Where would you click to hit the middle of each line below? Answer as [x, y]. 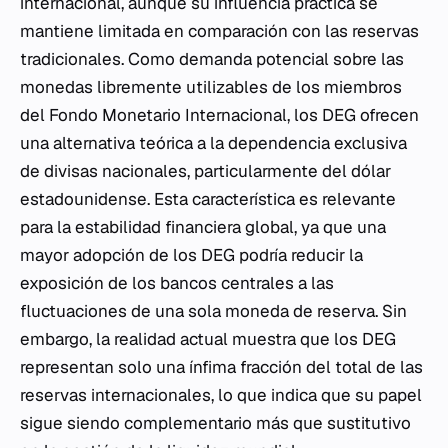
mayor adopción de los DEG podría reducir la [191, 255]
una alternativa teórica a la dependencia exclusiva [213, 143]
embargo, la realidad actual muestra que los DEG [208, 339]
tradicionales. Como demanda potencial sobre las [212, 59]
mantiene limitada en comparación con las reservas [219, 31]
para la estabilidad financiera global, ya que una [203, 227]
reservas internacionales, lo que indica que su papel [221, 395]
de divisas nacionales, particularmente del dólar [205, 171]
